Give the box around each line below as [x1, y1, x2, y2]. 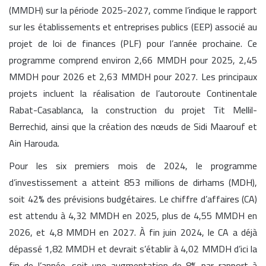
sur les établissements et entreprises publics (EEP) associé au [9, 18, 257, 36]
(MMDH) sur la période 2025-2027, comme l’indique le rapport [9, 1, 257, 20]
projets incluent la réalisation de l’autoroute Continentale [9, 84, 257, 103]
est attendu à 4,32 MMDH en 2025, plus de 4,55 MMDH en [9, 207, 257, 225]
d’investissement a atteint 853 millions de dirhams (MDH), [9, 173, 257, 192]
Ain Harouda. [9, 134, 59, 153]
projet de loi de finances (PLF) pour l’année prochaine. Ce [9, 34, 257, 53]
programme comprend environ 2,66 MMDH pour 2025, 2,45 [9, 51, 257, 69]
